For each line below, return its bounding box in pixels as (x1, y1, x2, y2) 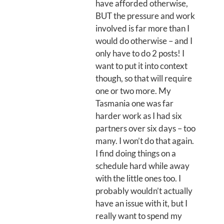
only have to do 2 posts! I (95, 48, 184, 58)
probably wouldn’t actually (95, 185, 192, 196)
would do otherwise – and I (95, 35, 192, 46)
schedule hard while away (95, 160, 189, 171)
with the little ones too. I (95, 173, 181, 183)
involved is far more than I (95, 23, 189, 33)
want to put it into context (95, 60, 187, 71)
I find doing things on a (95, 148, 176, 158)
